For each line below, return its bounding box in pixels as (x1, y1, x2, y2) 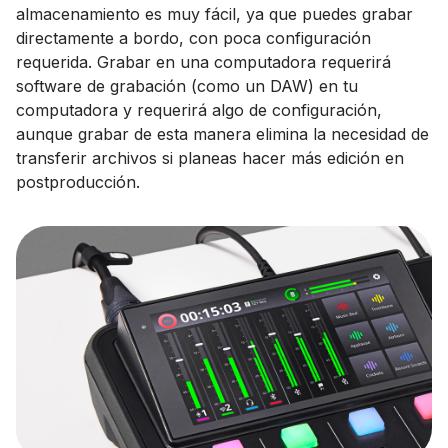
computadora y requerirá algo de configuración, (16, 100, 382, 120)
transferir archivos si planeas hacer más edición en (16, 148, 404, 168)
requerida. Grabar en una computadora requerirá (16, 52, 391, 72)
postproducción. (16, 172, 140, 192)
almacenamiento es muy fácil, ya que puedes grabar (16, 4, 413, 24)
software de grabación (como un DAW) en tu (16, 76, 358, 96)
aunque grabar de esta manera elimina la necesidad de (16, 124, 429, 144)
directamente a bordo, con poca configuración (16, 28, 371, 48)
